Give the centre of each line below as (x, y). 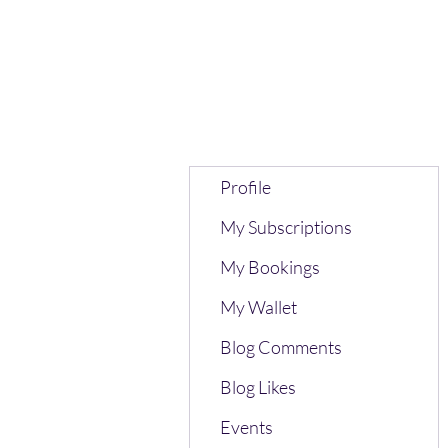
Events (246, 427)
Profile (245, 187)
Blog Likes (258, 387)
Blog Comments (281, 347)
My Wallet (258, 307)
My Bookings (270, 267)
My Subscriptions (286, 227)
